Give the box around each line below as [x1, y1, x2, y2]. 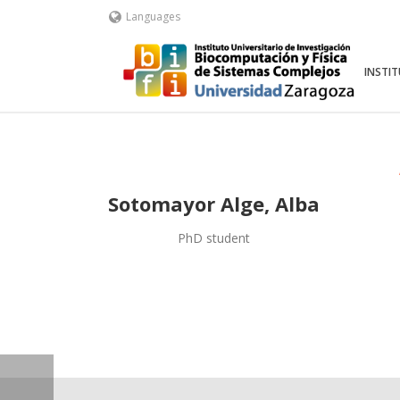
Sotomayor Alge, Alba [108, 190, 320, 217]
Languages [125, 9, 180, 24]
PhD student [178, 229, 250, 246]
